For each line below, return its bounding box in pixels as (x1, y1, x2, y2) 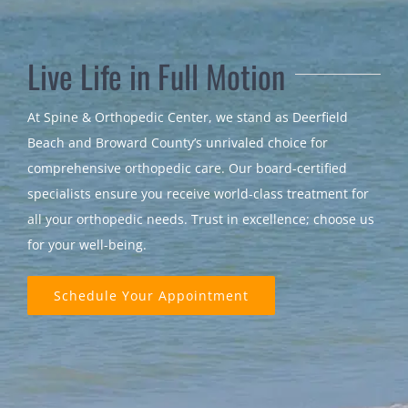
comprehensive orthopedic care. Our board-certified (26, 159, 347, 178)
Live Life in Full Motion (26, 52, 285, 100)
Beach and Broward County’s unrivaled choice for (26, 134, 328, 152)
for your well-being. (26, 236, 147, 254)
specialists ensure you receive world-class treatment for (26, 185, 369, 203)
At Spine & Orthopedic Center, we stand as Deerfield (26, 108, 348, 127)
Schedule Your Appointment (53, 287, 249, 305)
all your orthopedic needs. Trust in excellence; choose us (26, 210, 374, 229)
